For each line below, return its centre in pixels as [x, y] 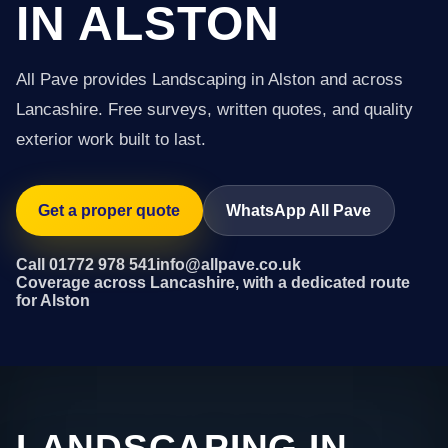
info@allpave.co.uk [228, 264]
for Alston [53, 300]
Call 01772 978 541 [86, 264]
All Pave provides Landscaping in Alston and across [209, 79]
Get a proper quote [109, 210]
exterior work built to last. [111, 139]
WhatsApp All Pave [299, 210]
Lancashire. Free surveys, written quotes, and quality [214, 109]
